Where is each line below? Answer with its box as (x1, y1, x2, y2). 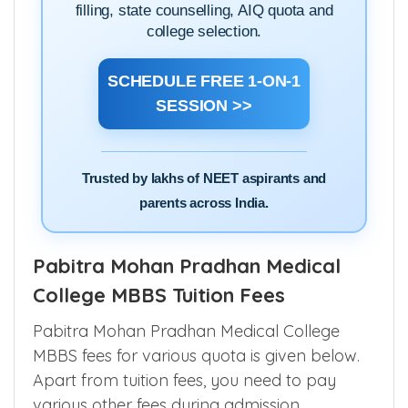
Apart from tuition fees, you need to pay (33, 369, 336, 391)
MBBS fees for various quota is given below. (33, 344, 360, 366)
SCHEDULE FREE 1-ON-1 (107, 71, 301, 90)
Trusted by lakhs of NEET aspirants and (81, 169, 327, 186)
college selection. (146, 22, 262, 40)
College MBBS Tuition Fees (33, 281, 285, 308)
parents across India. (139, 194, 269, 210)
